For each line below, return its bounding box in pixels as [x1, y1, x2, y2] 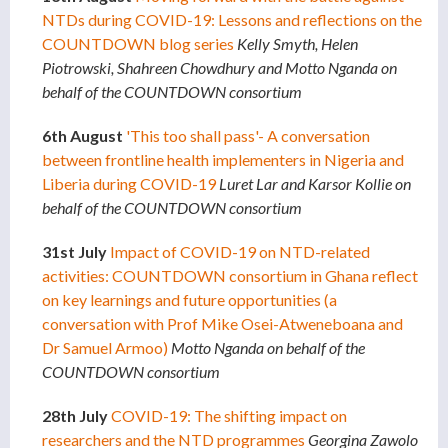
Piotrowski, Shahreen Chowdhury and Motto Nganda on [42, 58, 397, 78]
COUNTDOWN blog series [42, 34, 234, 54]
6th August [42, 126, 126, 146]
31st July [42, 242, 110, 262]
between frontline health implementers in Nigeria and [42, 150, 404, 170]
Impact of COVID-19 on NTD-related [110, 242, 370, 262]
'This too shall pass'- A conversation [126, 126, 370, 146]
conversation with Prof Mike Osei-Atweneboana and [42, 314, 403, 334]
